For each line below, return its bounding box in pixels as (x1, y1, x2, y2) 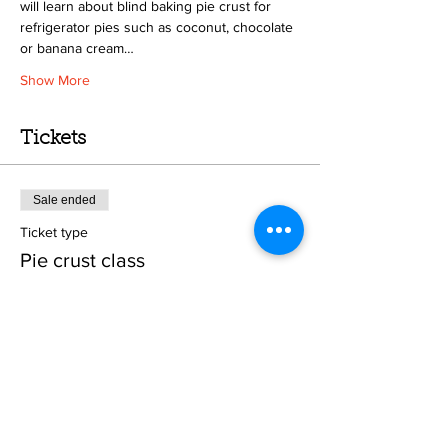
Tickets (20, 129, 86, 149)
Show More (20, 72, 90, 88)
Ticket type (20, 224, 88, 240)
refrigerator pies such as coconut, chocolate (20, 19, 297, 35)
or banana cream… (20, 40, 134, 56)
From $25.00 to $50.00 (20, 316, 227, 338)
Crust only (20, 383, 83, 399)
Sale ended (33, 193, 96, 207)
